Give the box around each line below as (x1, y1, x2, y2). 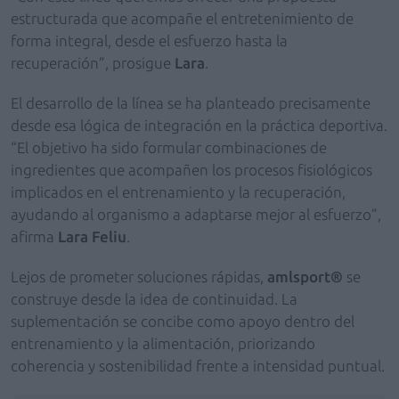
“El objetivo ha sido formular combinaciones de (11, 139, 327, 156)
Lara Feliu (58, 228, 126, 245)
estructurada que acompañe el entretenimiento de (11, 10, 354, 27)
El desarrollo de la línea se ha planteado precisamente (11, 94, 370, 111)
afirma (11, 228, 58, 245)
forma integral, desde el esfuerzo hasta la (11, 32, 288, 49)
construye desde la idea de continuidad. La (11, 290, 297, 307)
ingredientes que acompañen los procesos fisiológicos (11, 161, 372, 178)
